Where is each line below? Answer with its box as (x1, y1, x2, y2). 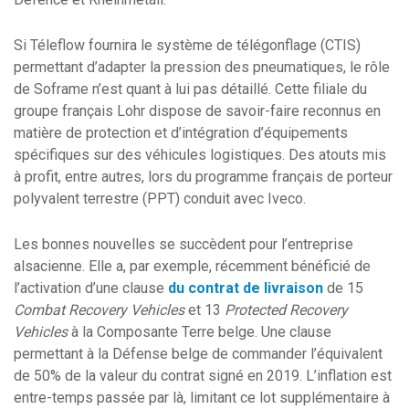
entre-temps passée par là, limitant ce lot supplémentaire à (14, 388, 390, 406)
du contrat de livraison (168, 278, 323, 297)
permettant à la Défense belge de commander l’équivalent (14, 344, 383, 362)
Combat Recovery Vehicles (14, 300, 184, 319)
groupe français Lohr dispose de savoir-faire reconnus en (14, 101, 381, 120)
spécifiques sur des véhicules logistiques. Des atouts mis (14, 145, 386, 163)
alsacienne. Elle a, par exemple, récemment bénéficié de (14, 257, 371, 275)
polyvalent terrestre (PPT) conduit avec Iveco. (14, 189, 309, 207)
